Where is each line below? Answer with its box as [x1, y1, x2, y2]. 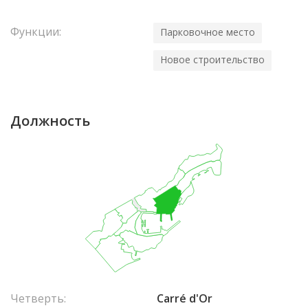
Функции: [10, 24, 61, 39]
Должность [10, 111, 90, 130]
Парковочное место [160, 25, 255, 38]
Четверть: [10, 290, 66, 306]
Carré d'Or [157, 290, 212, 306]
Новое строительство [160, 53, 265, 66]
